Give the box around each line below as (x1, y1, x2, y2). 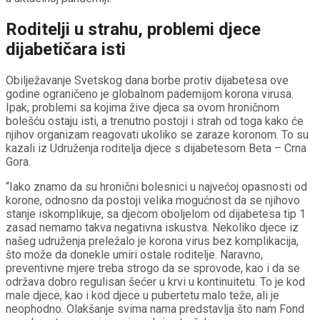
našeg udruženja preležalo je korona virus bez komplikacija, (6, 234, 299, 249)
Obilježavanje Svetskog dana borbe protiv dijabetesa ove (6, 74, 289, 88)
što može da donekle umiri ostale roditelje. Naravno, (6, 248, 263, 262)
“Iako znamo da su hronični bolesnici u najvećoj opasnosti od (6, 180, 307, 194)
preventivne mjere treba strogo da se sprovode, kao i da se (6, 261, 300, 276)
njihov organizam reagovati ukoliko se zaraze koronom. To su (6, 128, 309, 142)
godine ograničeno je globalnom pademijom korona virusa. (6, 87, 294, 101)
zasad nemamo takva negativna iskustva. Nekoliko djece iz (6, 221, 299, 235)
